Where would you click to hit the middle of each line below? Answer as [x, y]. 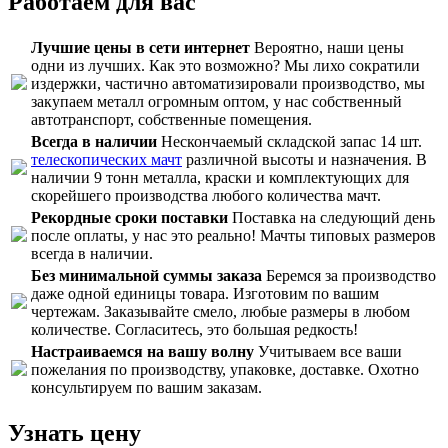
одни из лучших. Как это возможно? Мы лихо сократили [225, 66]
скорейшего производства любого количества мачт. [206, 196]
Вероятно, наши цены [327, 48]
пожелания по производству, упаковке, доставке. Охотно [225, 370]
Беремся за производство [349, 276]
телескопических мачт [106, 160]
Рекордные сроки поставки [129, 218]
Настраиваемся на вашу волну [142, 352]
